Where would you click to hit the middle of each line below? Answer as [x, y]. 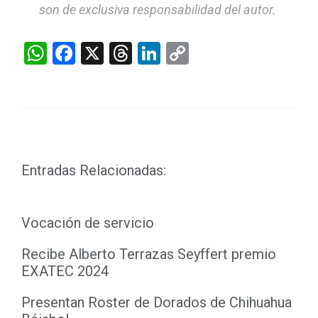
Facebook [122, 53]
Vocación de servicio [88, 223]
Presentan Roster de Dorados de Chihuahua [157, 302]
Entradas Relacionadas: [94, 170]
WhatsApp [98, 53]
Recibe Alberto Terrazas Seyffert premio [149, 254]
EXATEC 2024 [65, 271]
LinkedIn [202, 53]
